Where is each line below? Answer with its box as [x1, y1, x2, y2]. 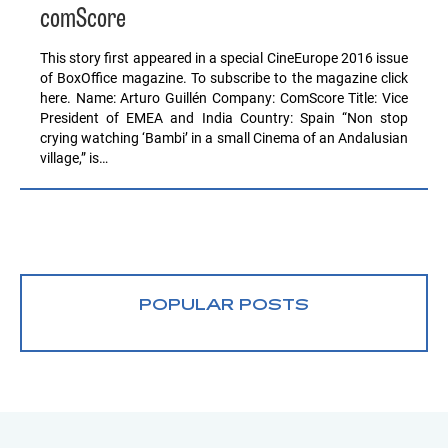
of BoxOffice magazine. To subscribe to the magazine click [40, 69, 408, 86]
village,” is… [40, 149, 108, 166]
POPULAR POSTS [139, 296, 309, 315]
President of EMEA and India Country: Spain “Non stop [40, 109, 408, 126]
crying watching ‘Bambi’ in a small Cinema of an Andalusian [40, 129, 408, 146]
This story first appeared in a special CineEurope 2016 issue [40, 49, 408, 66]
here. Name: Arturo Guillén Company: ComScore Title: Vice [40, 89, 408, 106]
